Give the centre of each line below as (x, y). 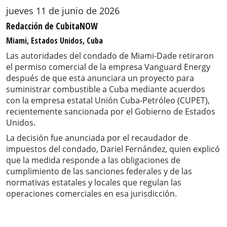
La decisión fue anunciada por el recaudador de (97, 138)
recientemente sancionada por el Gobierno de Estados (111, 112)
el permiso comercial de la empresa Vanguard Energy (108, 67)
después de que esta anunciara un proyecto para (100, 78)
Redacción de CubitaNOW (52, 26)
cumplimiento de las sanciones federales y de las (99, 172)
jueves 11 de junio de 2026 (63, 11)
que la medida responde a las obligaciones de (93, 160)
